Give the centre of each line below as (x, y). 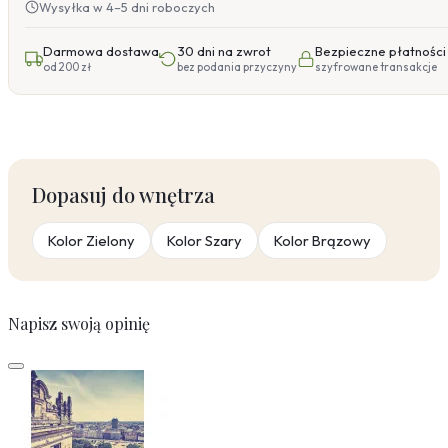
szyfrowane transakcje (376, 67)
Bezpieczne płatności (380, 51)
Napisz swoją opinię (79, 324)
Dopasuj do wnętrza (123, 195)
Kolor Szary (204, 241)
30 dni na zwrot (224, 51)
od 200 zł (67, 67)
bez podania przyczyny (237, 67)
